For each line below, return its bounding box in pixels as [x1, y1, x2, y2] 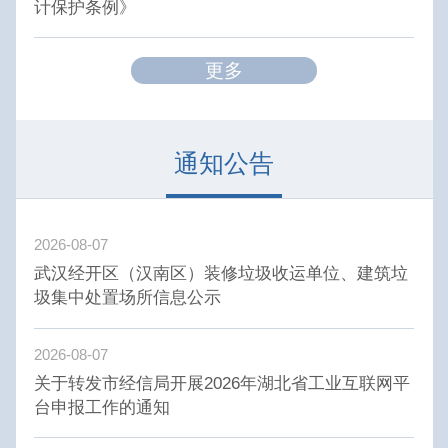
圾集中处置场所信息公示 [34, 287, 222, 308]
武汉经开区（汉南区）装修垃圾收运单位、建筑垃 [34, 263, 409, 284]
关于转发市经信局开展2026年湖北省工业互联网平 [34, 372, 411, 393]
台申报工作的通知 [34, 396, 171, 417]
